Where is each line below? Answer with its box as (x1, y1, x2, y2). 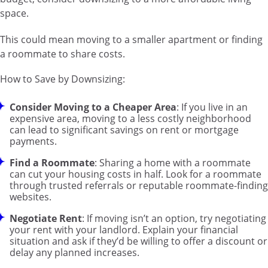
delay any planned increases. (10, 246, 139, 260)
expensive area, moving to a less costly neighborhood (10, 112, 251, 126)
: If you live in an (176, 100, 248, 114)
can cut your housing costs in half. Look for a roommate (10, 167, 261, 181)
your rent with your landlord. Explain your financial (10, 223, 238, 237)
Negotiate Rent (10, 212, 82, 226)
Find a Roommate (10, 156, 95, 170)
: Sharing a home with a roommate (95, 156, 251, 170)
